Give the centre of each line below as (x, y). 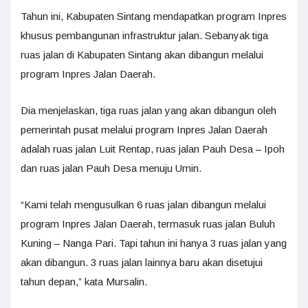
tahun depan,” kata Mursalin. (84, 282)
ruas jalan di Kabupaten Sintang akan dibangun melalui (142, 55)
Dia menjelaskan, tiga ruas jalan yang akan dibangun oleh (148, 110)
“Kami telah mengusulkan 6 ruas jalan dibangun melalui (143, 205)
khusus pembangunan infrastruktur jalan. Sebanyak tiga (144, 35)
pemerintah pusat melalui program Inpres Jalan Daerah (144, 130)
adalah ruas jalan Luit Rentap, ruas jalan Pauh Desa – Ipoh (153, 149)
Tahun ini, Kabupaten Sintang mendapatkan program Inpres (154, 16)
